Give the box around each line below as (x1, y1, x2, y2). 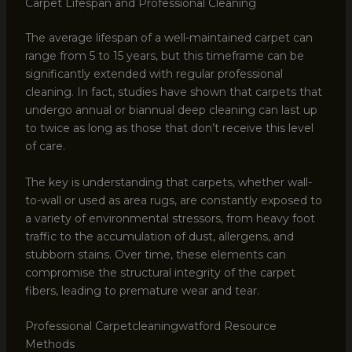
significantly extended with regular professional (24, 67, 283, 82)
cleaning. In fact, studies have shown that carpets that (24, 85, 322, 100)
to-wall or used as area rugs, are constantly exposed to (24, 192, 322, 207)
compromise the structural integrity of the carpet (24, 265, 295, 280)
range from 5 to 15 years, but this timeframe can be (24, 49, 304, 64)
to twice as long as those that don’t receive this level (24, 121, 313, 136)
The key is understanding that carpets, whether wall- (24, 174, 312, 189)
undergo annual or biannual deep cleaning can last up (24, 103, 317, 118)
